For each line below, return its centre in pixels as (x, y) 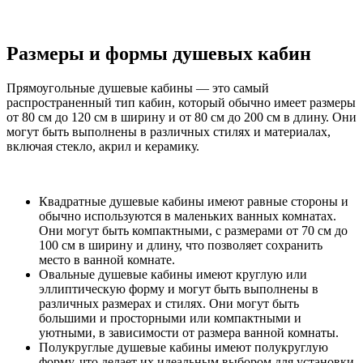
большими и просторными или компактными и (170, 318)
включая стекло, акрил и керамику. (103, 146)
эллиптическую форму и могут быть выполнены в (179, 288)
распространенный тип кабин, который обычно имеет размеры (181, 102)
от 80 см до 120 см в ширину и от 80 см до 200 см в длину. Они (181, 117)
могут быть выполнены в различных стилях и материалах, (169, 131)
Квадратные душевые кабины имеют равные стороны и (194, 201)
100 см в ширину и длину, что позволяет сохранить (181, 245)
